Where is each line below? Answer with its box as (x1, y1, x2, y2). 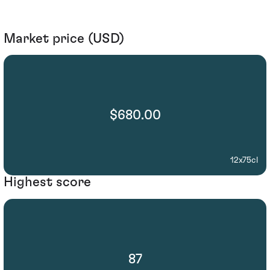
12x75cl (230, 156, 258, 165)
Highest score (4, 175, 91, 189)
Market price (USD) (4, 31, 124, 45)
